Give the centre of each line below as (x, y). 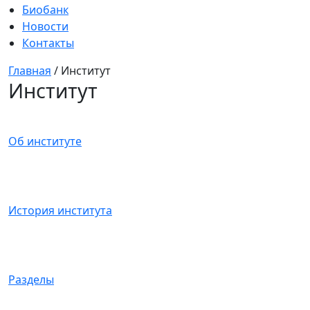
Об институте (45, 142)
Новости (45, 26)
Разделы (31, 280)
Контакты (48, 43)
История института (60, 211)
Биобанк (45, 10)
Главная (30, 71)
